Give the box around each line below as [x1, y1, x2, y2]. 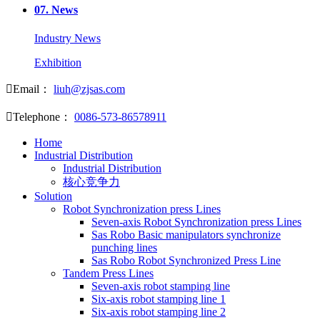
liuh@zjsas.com [54, 82, 125, 95]
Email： [13, 82, 51, 95]
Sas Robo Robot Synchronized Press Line [91, 254, 281, 266]
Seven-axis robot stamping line [91, 279, 230, 292]
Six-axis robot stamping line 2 [91, 305, 226, 318]
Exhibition [34, 56, 81, 69]
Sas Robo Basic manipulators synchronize [91, 228, 281, 241]
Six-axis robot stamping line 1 [91, 292, 226, 305]
